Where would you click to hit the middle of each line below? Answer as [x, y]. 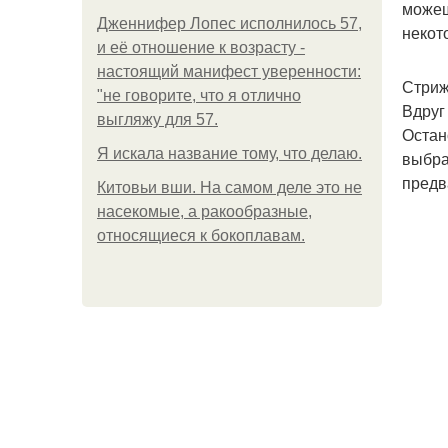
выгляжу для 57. [157, 119]
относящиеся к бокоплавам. [201, 235]
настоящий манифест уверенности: [229, 71]
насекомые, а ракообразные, [204, 211]
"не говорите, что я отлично [199, 95]
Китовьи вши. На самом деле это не [229, 187]
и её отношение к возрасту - [201, 47]
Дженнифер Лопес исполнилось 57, [229, 23]
